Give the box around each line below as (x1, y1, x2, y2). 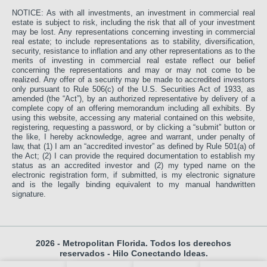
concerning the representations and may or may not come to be (12, 66, 255, 75)
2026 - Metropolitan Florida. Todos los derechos (36, 238, 231, 249)
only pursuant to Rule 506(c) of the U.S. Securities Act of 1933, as (12, 85, 255, 94)
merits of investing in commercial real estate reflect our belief (12, 56, 255, 66)
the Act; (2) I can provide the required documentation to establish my (12, 151, 255, 161)
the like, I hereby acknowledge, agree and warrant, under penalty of (12, 132, 255, 142)
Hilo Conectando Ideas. (112, 249, 208, 259)
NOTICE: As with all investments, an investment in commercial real (12, 8, 255, 18)
